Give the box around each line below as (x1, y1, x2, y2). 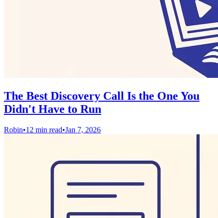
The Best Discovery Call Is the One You (4, 90, 200, 103)
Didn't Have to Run (4, 103, 101, 116)
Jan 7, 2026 (65, 126, 101, 134)
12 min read (26, 126, 62, 134)
